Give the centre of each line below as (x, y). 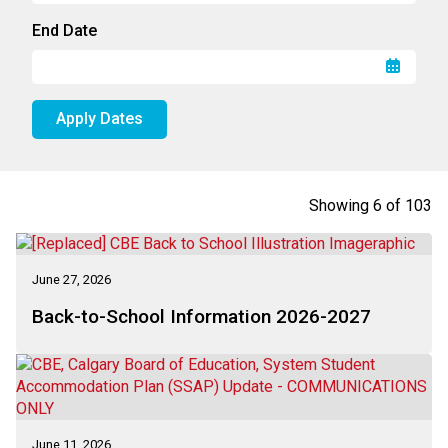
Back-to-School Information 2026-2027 (201, 316)
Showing (341, 205)
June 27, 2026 (71, 279)
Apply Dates (99, 119)
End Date (64, 30)
